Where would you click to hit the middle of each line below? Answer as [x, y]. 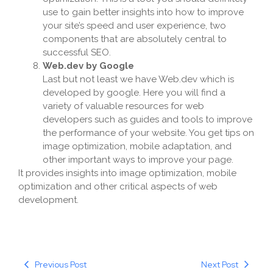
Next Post [220, 264]
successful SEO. [77, 53]
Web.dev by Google [88, 66]
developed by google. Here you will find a [134, 93]
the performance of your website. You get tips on [148, 133]
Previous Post [61, 264]
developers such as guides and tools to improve [147, 120]
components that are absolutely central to [135, 39]
